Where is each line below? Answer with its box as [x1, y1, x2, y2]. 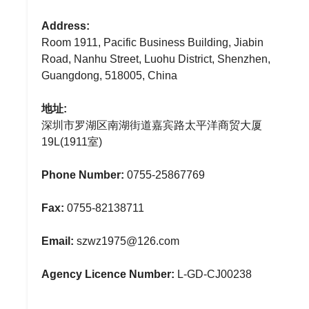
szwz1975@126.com [74, 235, 179, 247]
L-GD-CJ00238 [175, 268, 252, 280]
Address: [41, 20, 90, 32]
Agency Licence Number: [41, 268, 175, 280]
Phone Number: [41, 169, 124, 181]
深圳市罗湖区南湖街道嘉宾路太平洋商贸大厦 [41, 119, 262, 131]
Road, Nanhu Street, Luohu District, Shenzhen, [41, 53, 270, 65]
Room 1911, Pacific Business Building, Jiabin [41, 37, 263, 48]
